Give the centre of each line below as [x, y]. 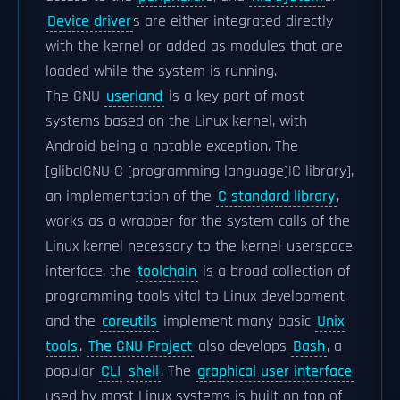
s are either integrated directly [233, 21]
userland [134, 96]
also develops [242, 346]
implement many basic [237, 321]
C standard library [276, 196]
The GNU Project [140, 346]
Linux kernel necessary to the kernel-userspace [199, 246]
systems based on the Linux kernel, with [176, 121]
